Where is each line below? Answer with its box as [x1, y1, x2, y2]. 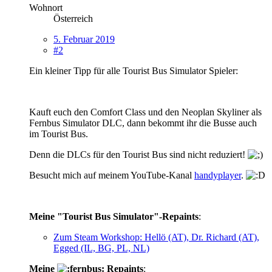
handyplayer [194, 169, 241, 180]
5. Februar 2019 [53, 33, 115, 44]
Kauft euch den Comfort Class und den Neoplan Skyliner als [29, 106, 262, 117]
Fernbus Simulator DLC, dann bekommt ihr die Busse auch [29, 117, 257, 128]
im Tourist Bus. [29, 128, 88, 139]
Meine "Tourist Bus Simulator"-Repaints [29, 211, 199, 222]
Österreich [53, 13, 93, 24]
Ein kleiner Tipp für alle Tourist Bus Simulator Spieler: [29, 65, 238, 76]
